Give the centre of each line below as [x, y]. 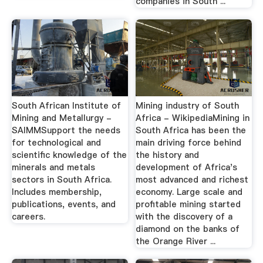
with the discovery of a [184, 216]
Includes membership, [56, 192]
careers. [28, 216]
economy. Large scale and [189, 192]
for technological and [56, 142]
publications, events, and [63, 204]
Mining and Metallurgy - [61, 118]
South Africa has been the [191, 130]
